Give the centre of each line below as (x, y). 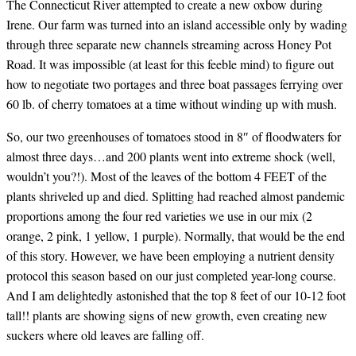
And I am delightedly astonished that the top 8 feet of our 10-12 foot (176, 295)
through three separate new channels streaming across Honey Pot (169, 44)
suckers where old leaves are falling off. (105, 335)
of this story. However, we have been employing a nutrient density (170, 255)
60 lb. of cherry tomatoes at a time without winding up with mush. (172, 103)
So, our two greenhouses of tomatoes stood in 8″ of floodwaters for (174, 136)
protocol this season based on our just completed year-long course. (171, 275)
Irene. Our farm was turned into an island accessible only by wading (177, 24)
